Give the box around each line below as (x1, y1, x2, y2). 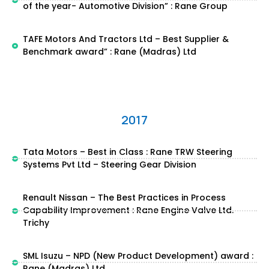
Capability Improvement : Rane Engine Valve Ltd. (22, 204, 234, 216)
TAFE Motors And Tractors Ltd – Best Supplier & (22, 33, 229, 45)
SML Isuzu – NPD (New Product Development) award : (22, 250, 253, 262)
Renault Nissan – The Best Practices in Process (22, 192, 226, 204)
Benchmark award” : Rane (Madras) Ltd (22, 46, 196, 58)
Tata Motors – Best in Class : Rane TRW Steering (22, 146, 232, 158)
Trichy (22, 217, 49, 229)
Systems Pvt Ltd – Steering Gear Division (22, 159, 196, 171)
